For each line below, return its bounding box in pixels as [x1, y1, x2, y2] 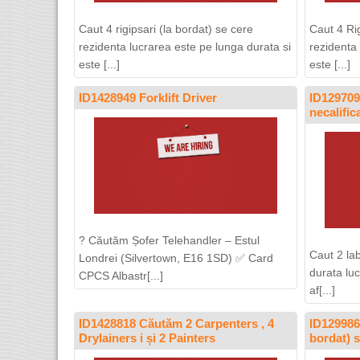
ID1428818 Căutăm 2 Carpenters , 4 [79, 317, 274, 330]
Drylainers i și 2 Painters [79, 331, 215, 345]
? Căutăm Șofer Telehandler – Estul [79, 234, 260, 247]
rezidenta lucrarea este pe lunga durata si [79, 40, 291, 53]
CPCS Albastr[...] [79, 269, 163, 282]
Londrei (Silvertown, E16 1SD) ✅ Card [79, 252, 273, 264]
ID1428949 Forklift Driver [79, 91, 217, 104]
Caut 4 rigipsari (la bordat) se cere [79, 22, 253, 35]
